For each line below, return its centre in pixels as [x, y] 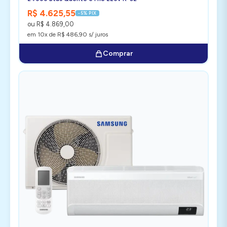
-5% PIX [87, 13]
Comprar [118, 53]
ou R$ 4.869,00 [51, 24]
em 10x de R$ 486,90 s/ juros [68, 34]
